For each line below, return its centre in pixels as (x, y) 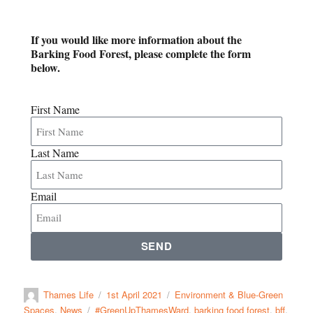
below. (46, 67)
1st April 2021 (134, 294)
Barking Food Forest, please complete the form (141, 53)
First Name (56, 110)
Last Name (55, 153)
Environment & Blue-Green (229, 294)
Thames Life (69, 294)
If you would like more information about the (137, 39)
